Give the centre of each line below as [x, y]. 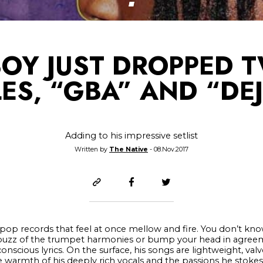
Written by [92, 150]
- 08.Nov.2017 [168, 150]
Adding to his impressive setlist [131, 135]
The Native [128, 150]
